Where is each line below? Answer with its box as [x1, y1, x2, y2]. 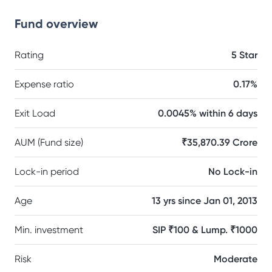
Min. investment [15, 224, 83, 236]
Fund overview [15, 16, 98, 31]
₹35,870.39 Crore [182, 137, 257, 148]
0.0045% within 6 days [158, 107, 257, 119]
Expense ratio [15, 78, 74, 90]
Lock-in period [15, 166, 79, 177]
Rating [15, 49, 44, 61]
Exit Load [15, 107, 55, 119]
